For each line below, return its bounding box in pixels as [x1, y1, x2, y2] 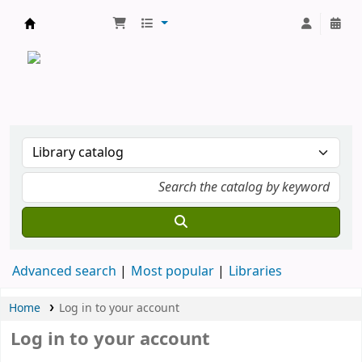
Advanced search [12, 262, 116, 281]
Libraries [229, 262, 282, 281]
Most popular [131, 262, 214, 281]
